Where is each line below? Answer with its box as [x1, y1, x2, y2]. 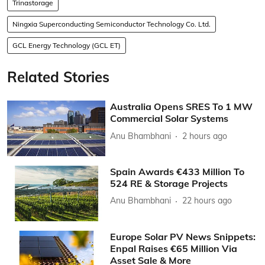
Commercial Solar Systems [110, 112, 229, 125]
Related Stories [7, 68, 109, 86]
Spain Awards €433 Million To [110, 165, 245, 177]
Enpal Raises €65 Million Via [110, 242, 238, 254]
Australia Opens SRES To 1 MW [110, 101, 253, 113]
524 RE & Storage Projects [110, 177, 228, 189]
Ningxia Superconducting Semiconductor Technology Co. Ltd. [12, 20, 211, 29]
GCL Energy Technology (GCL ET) [12, 41, 121, 50]
